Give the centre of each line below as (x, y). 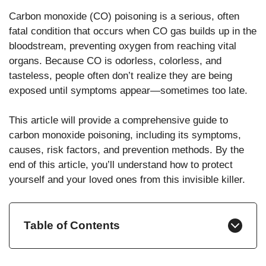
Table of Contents (72, 225)
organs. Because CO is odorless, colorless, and (115, 61)
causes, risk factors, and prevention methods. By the (126, 150)
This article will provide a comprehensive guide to (118, 121)
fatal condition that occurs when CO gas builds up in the (133, 31)
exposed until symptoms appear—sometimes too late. (128, 90)
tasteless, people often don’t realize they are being (121, 75)
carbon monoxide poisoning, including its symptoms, (125, 135)
